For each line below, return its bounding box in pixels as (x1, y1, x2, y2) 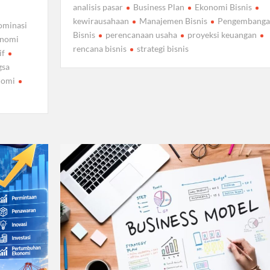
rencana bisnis (72, 43, 127, 54)
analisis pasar (72, 1, 123, 12)
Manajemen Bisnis (139, 15, 207, 26)
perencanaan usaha (105, 29, 177, 40)
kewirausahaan (72, 15, 129, 26)
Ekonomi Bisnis (194, 1, 252, 12)
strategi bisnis (136, 43, 189, 54)
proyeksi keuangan (187, 29, 257, 40)
